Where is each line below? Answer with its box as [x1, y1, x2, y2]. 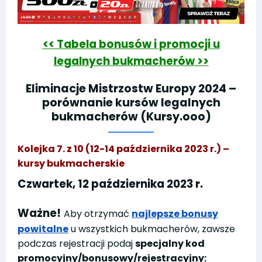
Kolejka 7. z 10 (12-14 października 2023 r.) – [18, 142, 229, 156]
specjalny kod [135, 236, 205, 250]
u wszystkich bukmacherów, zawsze [68, 222, 235, 236]
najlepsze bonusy [132, 206, 218, 220]
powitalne [18, 222, 68, 236]
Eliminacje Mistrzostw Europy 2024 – [26, 81, 236, 97]
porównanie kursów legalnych [42, 95, 220, 111]
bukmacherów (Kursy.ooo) [51, 109, 211, 125]
